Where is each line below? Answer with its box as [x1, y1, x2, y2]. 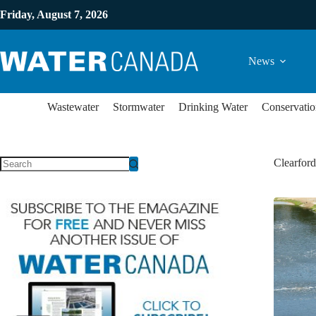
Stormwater [113, 101, 164, 113]
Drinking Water [178, 101, 248, 113]
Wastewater [47, 101, 99, 113]
